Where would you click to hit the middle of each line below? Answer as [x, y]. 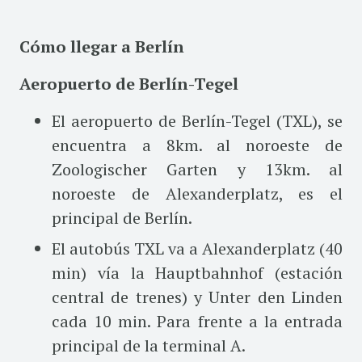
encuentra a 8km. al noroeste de [197, 145]
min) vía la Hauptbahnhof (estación [197, 272]
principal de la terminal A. [149, 345]
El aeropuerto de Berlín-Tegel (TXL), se [197, 120]
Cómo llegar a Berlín [102, 46]
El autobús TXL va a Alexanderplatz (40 [197, 248]
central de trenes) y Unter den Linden [197, 297]
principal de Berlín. [122, 217]
